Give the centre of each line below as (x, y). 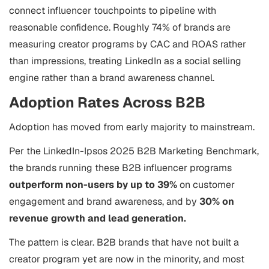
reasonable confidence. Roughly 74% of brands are (120, 27)
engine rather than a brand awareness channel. (112, 78)
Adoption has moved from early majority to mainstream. (132, 127)
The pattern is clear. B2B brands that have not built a (124, 242)
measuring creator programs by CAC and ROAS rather (128, 44)
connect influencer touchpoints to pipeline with (113, 11)
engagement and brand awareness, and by (104, 201)
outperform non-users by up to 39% (93, 185)
